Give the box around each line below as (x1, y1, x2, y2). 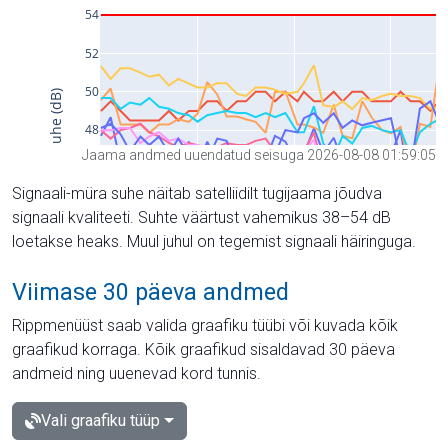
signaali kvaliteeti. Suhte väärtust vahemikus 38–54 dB (12, 207, 391, 227)
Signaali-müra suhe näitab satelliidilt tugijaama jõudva (12, 183, 382, 203)
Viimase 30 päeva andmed (12, 277, 289, 306)
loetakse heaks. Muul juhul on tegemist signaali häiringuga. (12, 231, 416, 251)
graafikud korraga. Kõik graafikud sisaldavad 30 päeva (12, 339, 395, 359)
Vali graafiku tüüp (41, 410, 160, 430)
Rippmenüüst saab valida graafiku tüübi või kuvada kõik (12, 315, 398, 335)
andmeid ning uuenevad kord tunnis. (12, 363, 261, 383)
